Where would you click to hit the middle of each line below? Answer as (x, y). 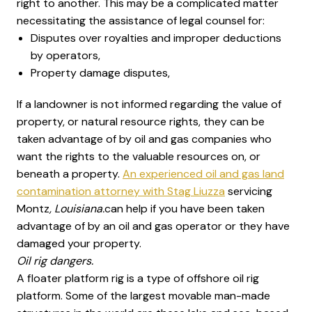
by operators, (65, 55)
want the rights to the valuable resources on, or (139, 156)
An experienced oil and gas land (203, 174)
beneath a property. (70, 174)
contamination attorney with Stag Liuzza (121, 191)
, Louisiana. (77, 209)
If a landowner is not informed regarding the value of (149, 104)
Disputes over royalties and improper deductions (156, 38)
